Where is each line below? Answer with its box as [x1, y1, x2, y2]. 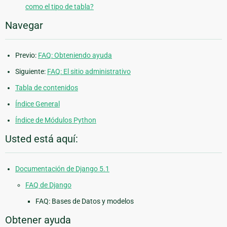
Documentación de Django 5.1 [15, 165, 109, 173]
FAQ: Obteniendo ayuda [38, 51, 112, 60]
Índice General [15, 100, 60, 108]
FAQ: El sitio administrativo [47, 67, 131, 76]
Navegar [5, 19, 43, 32]
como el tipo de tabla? [25, 3, 94, 11]
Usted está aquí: [5, 133, 78, 145]
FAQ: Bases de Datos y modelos [35, 197, 134, 206]
